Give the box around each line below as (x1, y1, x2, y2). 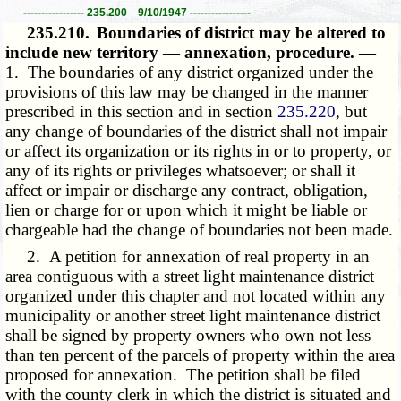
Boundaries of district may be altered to (97, 22, 387, 42)
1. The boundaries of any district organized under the (5, 62, 374, 81)
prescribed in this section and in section (5, 101, 278, 121)
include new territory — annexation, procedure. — (5, 42, 377, 62)
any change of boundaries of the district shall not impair (5, 121, 388, 141)
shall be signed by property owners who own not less (5, 325, 371, 345)
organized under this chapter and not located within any (5, 286, 387, 305)
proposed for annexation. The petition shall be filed (5, 364, 362, 384)
